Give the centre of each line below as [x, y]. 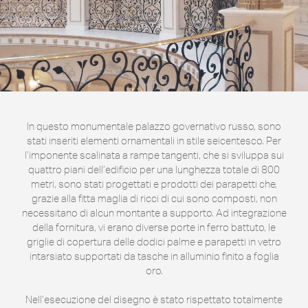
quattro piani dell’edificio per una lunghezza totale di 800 [154, 170]
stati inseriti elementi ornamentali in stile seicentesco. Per [154, 141]
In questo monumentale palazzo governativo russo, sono [154, 126]
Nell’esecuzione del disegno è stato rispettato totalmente [154, 300]
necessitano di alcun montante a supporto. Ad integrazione [154, 213]
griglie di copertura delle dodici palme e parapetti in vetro [154, 242]
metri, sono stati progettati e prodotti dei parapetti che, [154, 184]
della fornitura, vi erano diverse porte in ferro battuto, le [154, 228]
